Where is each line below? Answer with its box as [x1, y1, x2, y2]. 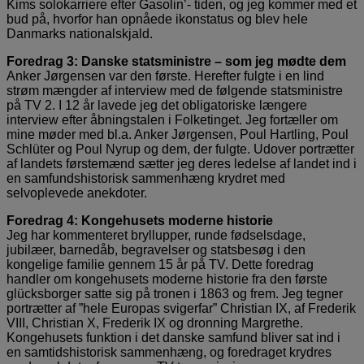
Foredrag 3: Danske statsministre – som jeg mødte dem [6, 54, 346, 68]
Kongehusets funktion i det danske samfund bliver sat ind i [6, 330, 340, 344]
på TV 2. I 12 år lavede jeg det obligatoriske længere [6, 97, 307, 112]
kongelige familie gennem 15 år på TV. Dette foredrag [6, 257, 314, 271]
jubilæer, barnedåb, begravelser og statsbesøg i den [6, 242, 305, 257]
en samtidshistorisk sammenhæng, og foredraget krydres [6, 344, 331, 359]
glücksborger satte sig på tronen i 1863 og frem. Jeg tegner [6, 286, 343, 301]
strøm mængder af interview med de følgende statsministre [6, 83, 343, 97]
